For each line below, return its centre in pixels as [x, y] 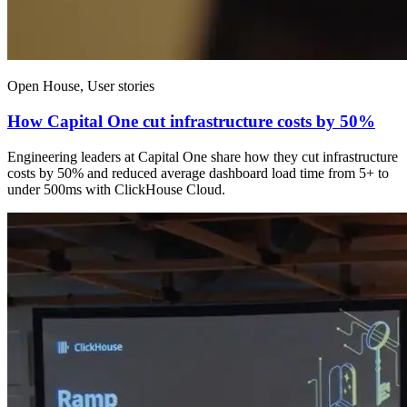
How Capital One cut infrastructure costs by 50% [191, 121]
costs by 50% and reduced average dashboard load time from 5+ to [198, 173]
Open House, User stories [81, 86]
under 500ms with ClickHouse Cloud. [116, 189]
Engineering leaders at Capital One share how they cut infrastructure [203, 156]
